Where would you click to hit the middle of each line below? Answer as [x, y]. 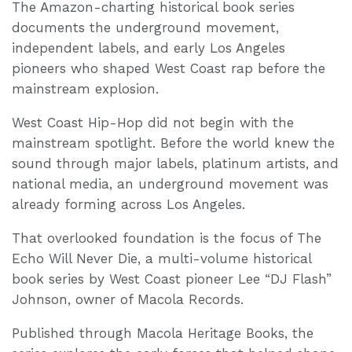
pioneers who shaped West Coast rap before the [169, 68]
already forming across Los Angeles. [128, 204]
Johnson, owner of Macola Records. [128, 299]
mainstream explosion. [85, 88]
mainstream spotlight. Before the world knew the [173, 143]
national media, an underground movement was [170, 183]
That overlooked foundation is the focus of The [167, 238]
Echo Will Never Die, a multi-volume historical [161, 258]
